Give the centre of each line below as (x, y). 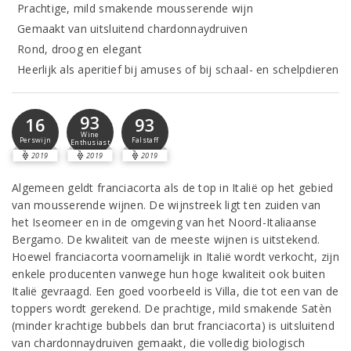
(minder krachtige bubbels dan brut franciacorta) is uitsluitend (173, 326)
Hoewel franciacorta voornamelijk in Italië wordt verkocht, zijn (175, 257)
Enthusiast (90, 143)
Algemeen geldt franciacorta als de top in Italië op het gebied (173, 188)
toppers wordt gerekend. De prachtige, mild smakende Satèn (172, 308)
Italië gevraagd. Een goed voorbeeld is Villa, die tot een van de (175, 291)
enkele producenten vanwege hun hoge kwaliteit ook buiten (168, 274)
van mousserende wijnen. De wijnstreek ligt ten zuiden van (166, 205)
